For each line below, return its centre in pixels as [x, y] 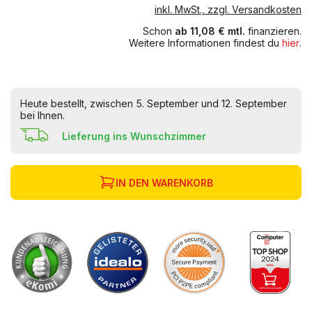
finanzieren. [273, 31]
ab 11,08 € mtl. [210, 31]
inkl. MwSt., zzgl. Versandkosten [228, 9]
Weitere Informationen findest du [205, 43]
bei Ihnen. [42, 115]
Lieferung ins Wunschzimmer [134, 136]
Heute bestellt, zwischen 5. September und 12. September [154, 103]
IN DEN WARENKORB [164, 182]
